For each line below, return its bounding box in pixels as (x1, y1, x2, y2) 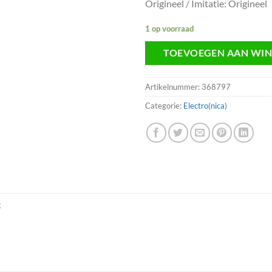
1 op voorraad (145, 23, 194, 33)
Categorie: (145, 101, 183, 111)
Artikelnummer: (145, 82, 202, 92)
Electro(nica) (183, 101, 227, 111)
